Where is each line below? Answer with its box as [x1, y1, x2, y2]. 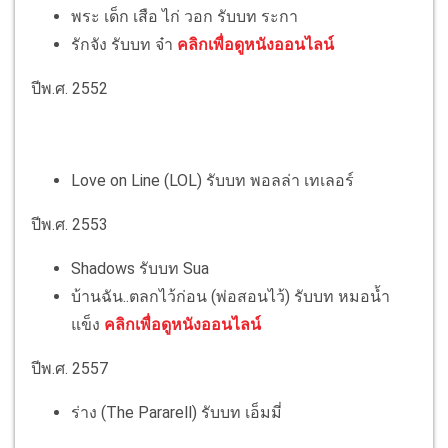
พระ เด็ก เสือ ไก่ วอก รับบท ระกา [71, 7, 298, 27]
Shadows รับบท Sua [71, 259, 209, 279]
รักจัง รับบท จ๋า [71, 35, 173, 55]
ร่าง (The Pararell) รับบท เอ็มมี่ [71, 403, 282, 423]
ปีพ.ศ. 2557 [31, 359, 108, 379]
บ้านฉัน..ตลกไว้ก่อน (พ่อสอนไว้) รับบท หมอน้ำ [71, 287, 390, 307]
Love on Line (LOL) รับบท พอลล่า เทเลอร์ [71, 171, 354, 191]
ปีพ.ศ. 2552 [31, 79, 108, 99]
